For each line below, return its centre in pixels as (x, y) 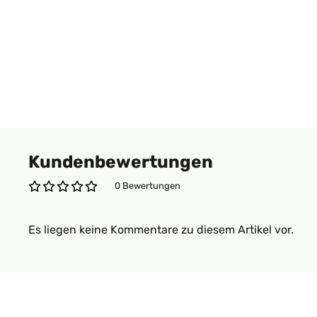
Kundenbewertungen (121, 162)
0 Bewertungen (148, 186)
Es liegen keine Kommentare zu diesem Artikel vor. (161, 230)
